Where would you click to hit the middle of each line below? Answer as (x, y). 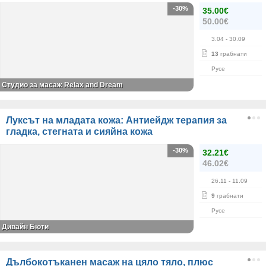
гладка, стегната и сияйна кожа (79, 132)
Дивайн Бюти (25, 227)
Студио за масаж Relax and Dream (62, 85)
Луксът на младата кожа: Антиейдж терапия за (116, 121)
